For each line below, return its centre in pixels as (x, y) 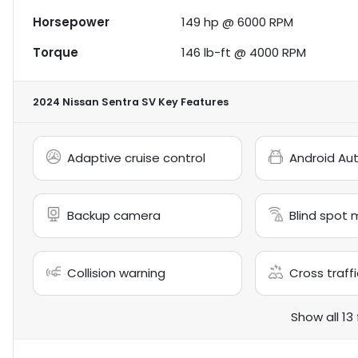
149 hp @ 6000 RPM (238, 22)
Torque (56, 53)
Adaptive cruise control (136, 158)
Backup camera (114, 216)
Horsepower (71, 22)
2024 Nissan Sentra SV (94, 102)
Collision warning (116, 273)
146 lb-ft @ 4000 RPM (244, 53)
